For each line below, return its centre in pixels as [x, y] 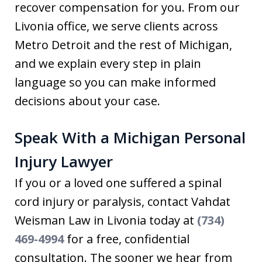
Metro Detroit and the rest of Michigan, [123, 44]
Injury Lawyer [64, 161]
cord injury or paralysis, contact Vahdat [123, 201]
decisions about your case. [87, 101]
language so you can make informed [115, 82]
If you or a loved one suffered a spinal [118, 182]
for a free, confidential [127, 239]
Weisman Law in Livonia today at [106, 220]
